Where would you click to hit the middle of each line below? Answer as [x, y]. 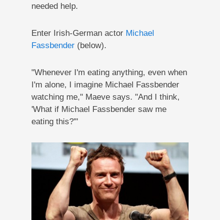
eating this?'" [55, 121]
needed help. [55, 6]
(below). [90, 45]
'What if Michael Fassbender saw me [99, 109]
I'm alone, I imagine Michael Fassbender [105, 84]
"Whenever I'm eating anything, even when [109, 72]
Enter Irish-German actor [78, 33]
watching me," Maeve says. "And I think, [105, 97]
